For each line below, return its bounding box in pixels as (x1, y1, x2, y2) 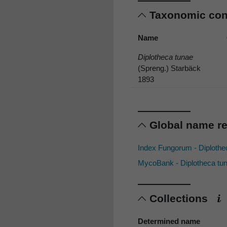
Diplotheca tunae (138, 52, 193, 61)
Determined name (138, 216, 200, 225)
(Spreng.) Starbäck (138, 63, 201, 72)
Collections (149, 192, 211, 204)
